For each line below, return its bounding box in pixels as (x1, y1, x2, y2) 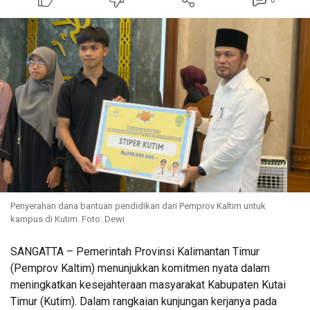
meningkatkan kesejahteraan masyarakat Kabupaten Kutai (10, 278, 286, 292)
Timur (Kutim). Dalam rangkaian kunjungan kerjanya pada (10, 295, 277, 309)
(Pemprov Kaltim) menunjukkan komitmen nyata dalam (10, 262, 270, 275)
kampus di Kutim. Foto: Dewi (10, 214, 125, 225)
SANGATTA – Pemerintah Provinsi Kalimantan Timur (10, 245, 259, 259)
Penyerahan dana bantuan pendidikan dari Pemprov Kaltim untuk (10, 201, 266, 212)
